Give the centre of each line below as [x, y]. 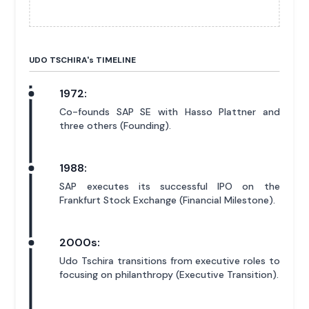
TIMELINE [115, 60]
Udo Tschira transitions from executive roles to [170, 261]
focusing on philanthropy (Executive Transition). [169, 275]
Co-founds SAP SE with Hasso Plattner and [170, 112]
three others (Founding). [116, 126]
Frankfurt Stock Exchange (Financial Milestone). [168, 200]
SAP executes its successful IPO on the [170, 187]
